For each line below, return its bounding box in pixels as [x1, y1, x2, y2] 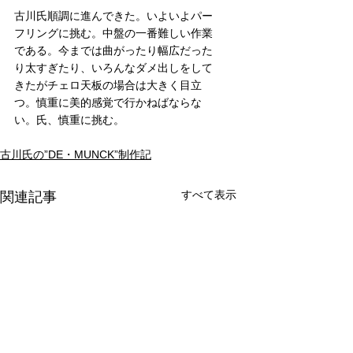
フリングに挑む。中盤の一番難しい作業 [14, 26, 213, 39]
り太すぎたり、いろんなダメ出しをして [14, 61, 213, 74]
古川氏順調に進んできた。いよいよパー [14, 9, 213, 22]
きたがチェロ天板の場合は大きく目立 [14, 78, 202, 91]
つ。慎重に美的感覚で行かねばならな [14, 95, 202, 109]
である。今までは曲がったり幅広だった [14, 43, 213, 57]
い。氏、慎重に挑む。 [14, 113, 128, 126]
